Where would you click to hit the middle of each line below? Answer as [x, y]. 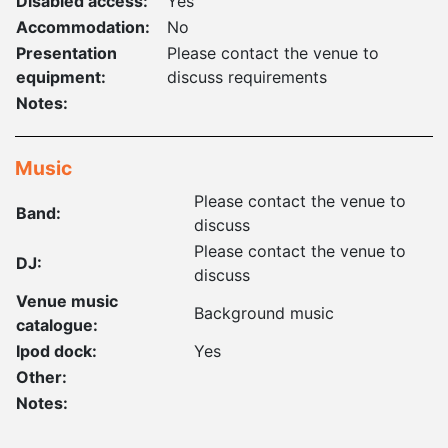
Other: [41, 376]
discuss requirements [247, 76]
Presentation [66, 52]
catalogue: [57, 324]
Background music [264, 312]
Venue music [67, 300]
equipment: [61, 76]
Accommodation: [83, 26]
